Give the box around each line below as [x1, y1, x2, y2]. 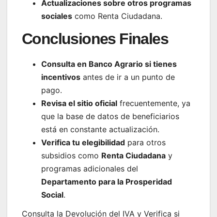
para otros [125, 137, 166, 147]
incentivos [41, 72, 80, 82]
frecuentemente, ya [117, 98, 190, 108]
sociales [41, 11, 72, 21]
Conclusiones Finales [22, 30, 168, 47]
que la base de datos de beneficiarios [41, 111, 179, 121]
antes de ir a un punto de [80, 72, 175, 82]
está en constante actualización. [41, 124, 159, 134]
